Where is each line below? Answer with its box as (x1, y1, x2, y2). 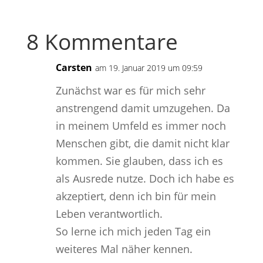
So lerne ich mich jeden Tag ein (55, 224, 211, 238)
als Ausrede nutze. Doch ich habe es (55, 171, 234, 186)
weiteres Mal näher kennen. (55, 241, 193, 256)
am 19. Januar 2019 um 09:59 (95, 62, 203, 73)
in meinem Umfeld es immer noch (55, 118, 226, 133)
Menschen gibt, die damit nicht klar (55, 136, 230, 150)
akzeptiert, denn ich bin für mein (55, 188, 216, 203)
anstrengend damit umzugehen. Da (55, 100, 230, 115)
